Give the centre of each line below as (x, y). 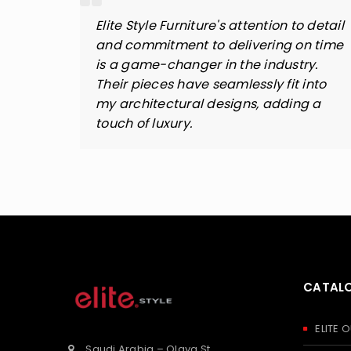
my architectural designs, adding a (208, 104)
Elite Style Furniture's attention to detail (220, 25)
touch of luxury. (144, 123)
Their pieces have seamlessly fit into (211, 84)
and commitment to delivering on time (219, 45)
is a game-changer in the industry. (207, 65)
